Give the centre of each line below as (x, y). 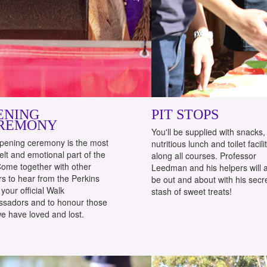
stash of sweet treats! (192, 191)
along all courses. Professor (204, 155)
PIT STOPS (185, 114)
